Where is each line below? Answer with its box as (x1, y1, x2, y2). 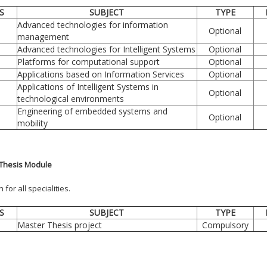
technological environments (17, 92, 124, 104)
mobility (17, 117, 48, 129)
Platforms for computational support (17, 55, 160, 67)
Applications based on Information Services (17, 68, 184, 80)
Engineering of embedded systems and (17, 105, 167, 117)
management (17, 30, 69, 42)
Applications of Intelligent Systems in (17, 80, 159, 92)
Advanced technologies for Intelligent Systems (17, 43, 195, 55)
